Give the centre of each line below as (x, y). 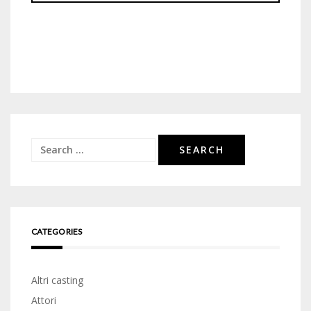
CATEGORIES (57, 232)
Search (47, 147)
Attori (44, 300)
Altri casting (57, 280)
